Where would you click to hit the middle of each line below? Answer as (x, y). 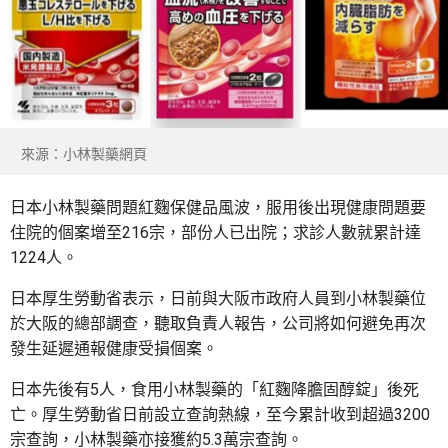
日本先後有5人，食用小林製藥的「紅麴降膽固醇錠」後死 (214, 389)
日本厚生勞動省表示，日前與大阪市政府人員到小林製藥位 (218, 298)
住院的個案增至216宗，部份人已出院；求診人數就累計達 (215, 232)
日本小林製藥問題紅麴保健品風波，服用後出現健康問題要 (218, 207)
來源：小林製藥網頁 (84, 154)
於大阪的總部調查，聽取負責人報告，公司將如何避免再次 (218, 323)
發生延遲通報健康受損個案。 (114, 348)
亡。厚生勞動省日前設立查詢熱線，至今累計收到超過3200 (220, 414)
